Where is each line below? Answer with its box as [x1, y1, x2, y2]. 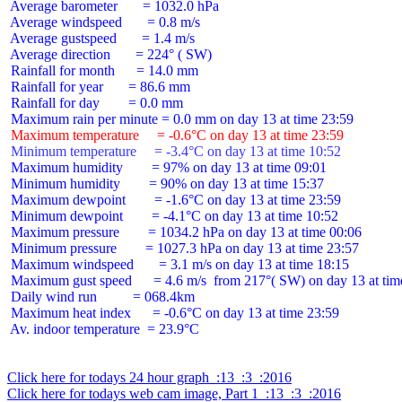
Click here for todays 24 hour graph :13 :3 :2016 [7, 370, 292, 385]
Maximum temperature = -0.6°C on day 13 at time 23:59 [7, 127, 344, 143]
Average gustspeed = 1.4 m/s [7, 31, 195, 46]
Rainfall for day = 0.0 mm [7, 95, 183, 110]
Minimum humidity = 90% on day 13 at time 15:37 [7, 176, 324, 191]
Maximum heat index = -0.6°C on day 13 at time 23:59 [7, 305, 339, 320]
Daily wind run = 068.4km [7, 289, 195, 304]
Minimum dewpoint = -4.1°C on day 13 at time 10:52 [7, 208, 338, 223]
